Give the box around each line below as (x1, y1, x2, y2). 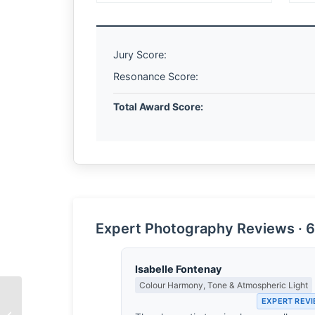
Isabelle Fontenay (135, 262, 222, 275)
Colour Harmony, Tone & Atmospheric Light (139, 279, 309, 290)
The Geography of (25, 302, 98, 313)
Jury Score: (113, 49, 167, 60)
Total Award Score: (113, 101, 203, 112)
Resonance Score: (113, 70, 198, 82)
